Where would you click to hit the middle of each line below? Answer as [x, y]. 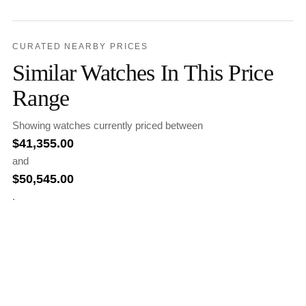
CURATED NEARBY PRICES [81, 47]
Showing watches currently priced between [108, 126]
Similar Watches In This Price [143, 73]
